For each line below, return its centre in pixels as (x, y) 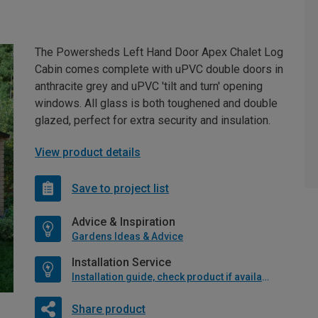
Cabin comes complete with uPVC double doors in (159, 69)
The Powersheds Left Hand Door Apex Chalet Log (159, 52)
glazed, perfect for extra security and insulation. (153, 120)
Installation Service (121, 262)
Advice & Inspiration (124, 222)
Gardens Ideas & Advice (127, 236)
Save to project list (120, 188)
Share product (108, 309)
